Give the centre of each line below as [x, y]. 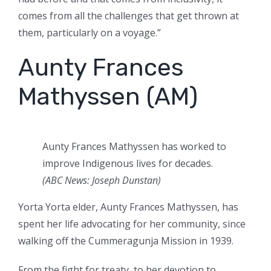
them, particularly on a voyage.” [90, 33]
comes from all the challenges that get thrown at [129, 16]
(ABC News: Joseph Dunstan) [102, 181]
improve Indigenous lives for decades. [128, 164]
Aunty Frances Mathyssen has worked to [134, 147]
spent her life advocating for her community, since [132, 224]
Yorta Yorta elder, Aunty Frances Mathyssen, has [128, 207]
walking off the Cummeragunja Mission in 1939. [126, 241]
